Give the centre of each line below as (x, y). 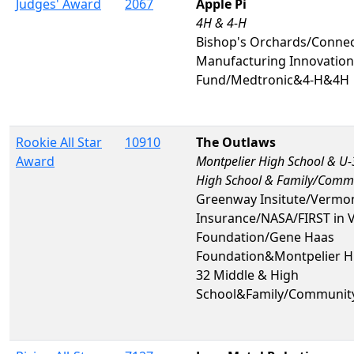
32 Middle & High (247, 275)
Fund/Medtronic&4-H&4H (273, 79)
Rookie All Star (59, 142)
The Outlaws (236, 142)
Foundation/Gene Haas (265, 237)
